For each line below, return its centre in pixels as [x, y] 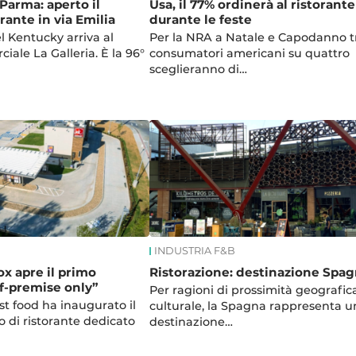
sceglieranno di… [198, 69]
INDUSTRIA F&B [194, 251]
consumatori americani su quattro [249, 53]
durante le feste [200, 19]
